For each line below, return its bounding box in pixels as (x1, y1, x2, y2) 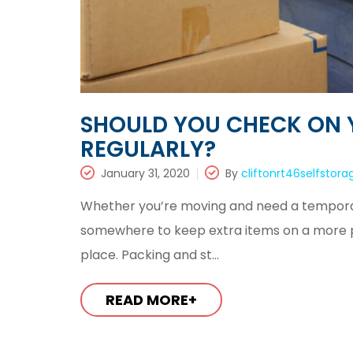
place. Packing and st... (80, 245, 219, 264)
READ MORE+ (106, 289, 197, 310)
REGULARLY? (80, 133, 216, 165)
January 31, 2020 (101, 165, 190, 181)
